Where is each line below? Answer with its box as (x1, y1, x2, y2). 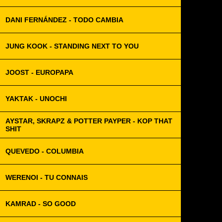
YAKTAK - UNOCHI (5, 95, 67, 103)
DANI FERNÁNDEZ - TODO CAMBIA (5, 16, 123, 24)
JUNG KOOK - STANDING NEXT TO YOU (5, 42, 139, 50)
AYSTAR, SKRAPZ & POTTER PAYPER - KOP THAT (5, 117, 172, 125)
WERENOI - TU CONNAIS (5, 173, 88, 181)
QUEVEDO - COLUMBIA (5, 147, 84, 155)
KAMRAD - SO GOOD (5, 200, 76, 208)
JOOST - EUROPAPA (5, 68, 73, 76)
